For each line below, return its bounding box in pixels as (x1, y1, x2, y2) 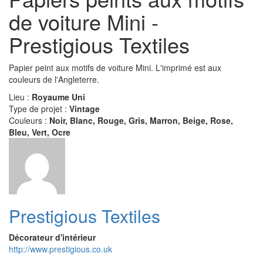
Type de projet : (9, 102, 69, 114)
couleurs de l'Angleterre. (9, 73, 99, 85)
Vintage (69, 102, 100, 114)
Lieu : (9, 90, 32, 103)
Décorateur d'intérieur (9, 231, 96, 243)
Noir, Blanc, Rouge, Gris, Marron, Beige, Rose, (49, 114, 233, 126)
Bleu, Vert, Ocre (9, 126, 70, 138)
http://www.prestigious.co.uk (9, 242, 112, 255)
